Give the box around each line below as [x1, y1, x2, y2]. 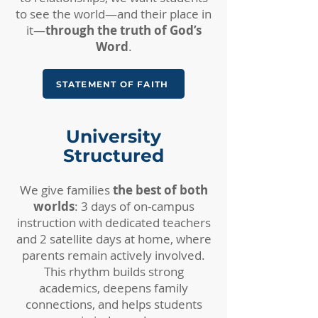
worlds [33, 198, 75, 214]
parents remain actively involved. [22, 247, 205, 263]
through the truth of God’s [45, 22, 202, 38]
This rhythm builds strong [43, 263, 184, 280]
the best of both [112, 182, 208, 198]
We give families [19, 182, 113, 198]
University [66, 126, 161, 147]
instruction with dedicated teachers [16, 214, 211, 231]
